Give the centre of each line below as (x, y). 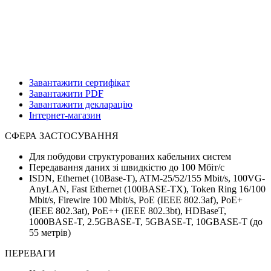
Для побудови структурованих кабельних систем (130, 156)
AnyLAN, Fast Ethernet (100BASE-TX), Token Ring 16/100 (147, 189)
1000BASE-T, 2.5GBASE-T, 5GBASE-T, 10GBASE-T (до (146, 221)
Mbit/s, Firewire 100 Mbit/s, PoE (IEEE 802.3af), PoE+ (136, 200)
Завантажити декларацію (81, 104)
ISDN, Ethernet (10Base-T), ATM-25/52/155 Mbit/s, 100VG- (147, 178)
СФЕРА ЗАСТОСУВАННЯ (62, 135)
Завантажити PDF (66, 93)
